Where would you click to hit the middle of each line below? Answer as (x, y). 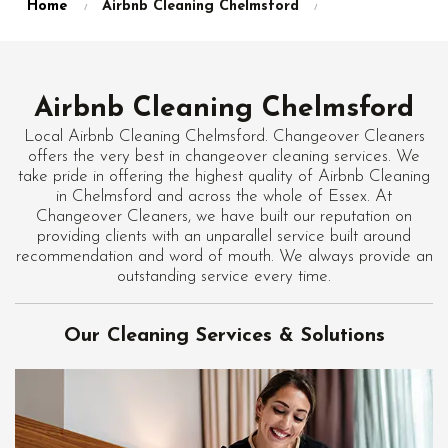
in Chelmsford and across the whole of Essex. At (224, 196)
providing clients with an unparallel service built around (224, 236)
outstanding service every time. (224, 276)
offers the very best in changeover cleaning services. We (224, 156)
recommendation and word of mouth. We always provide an (224, 256)
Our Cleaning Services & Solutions (224, 336)
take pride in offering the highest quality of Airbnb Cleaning (224, 176)
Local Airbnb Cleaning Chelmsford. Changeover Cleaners (224, 136)
